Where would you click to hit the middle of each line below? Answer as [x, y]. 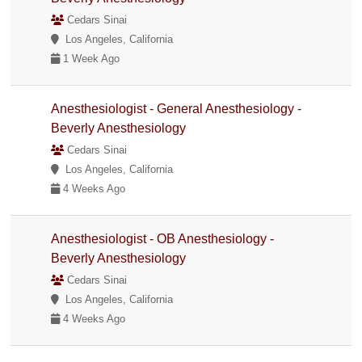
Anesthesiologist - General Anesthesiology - [177, 108]
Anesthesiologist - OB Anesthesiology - [163, 238]
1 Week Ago [90, 58]
